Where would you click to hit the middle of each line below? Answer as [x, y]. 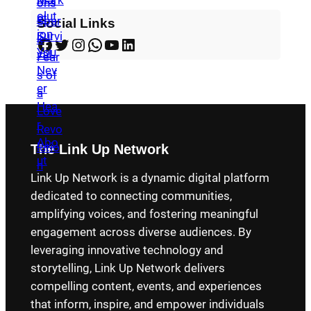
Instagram [76, 44]
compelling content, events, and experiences [146, 286]
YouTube [107, 44]
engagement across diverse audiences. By [141, 232]
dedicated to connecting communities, [131, 196]
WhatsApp [90, 44]
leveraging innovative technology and [127, 250]
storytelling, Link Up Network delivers [127, 268]
